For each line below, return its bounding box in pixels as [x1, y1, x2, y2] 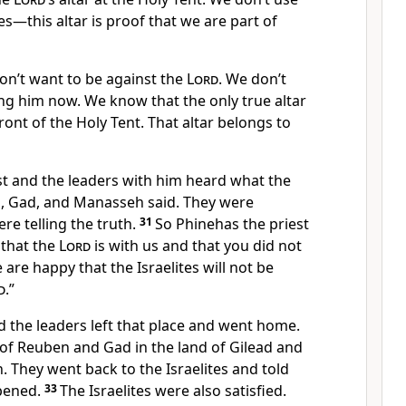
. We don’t [218, 69, 286, 89]
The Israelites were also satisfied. [60, 381, 286, 401]
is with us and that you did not [91, 236, 302, 256]
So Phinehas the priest [155, 214, 309, 234]
